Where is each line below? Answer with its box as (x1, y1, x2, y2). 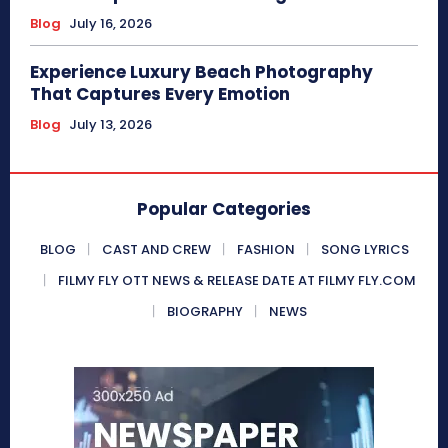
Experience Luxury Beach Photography (30, 60, 373, 85)
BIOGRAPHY (167, 302, 243, 322)
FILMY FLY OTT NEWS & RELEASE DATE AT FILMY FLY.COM (58, 271, 416, 291)
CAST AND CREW (101, 240, 211, 260)
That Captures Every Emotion (30, 82, 290, 107)
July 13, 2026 (69, 115, 152, 135)
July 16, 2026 (69, 14, 152, 34)
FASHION (236, 240, 295, 260)
